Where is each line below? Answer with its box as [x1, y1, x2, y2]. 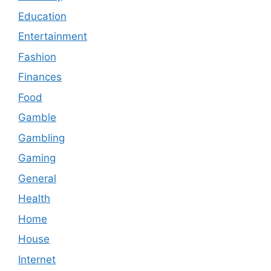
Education [18, 10, 67, 22]
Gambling [18, 131, 65, 144]
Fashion [18, 50, 56, 63]
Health [18, 192, 50, 205]
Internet [18, 253, 56, 266]
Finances [18, 71, 62, 83]
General [18, 172, 56, 184]
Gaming [18, 152, 56, 165]
